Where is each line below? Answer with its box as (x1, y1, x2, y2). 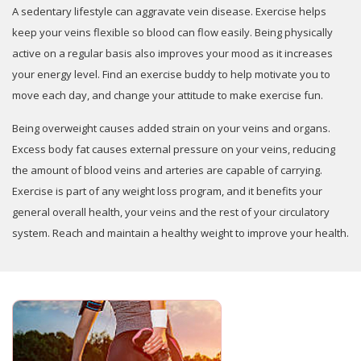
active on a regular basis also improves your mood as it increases (12, 45, 333, 60)
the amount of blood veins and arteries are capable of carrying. (12, 162, 322, 177)
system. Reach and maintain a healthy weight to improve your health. (12, 225, 349, 240)
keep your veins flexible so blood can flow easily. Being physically (12, 24, 333, 39)
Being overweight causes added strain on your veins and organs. (12, 120, 330, 135)
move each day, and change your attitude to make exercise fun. (12, 87, 323, 102)
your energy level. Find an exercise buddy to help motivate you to (12, 66, 330, 81)
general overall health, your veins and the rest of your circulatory (12, 204, 330, 219)
